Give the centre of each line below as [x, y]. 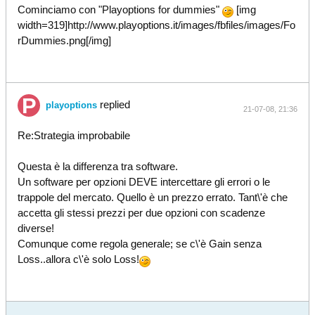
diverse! [36, 228]
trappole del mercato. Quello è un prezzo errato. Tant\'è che [153, 197]
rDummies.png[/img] [64, 40]
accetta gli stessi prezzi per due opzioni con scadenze [141, 213]
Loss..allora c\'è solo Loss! [78, 259]
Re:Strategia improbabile [74, 135]
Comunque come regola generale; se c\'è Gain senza [140, 244]
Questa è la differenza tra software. [98, 166]
